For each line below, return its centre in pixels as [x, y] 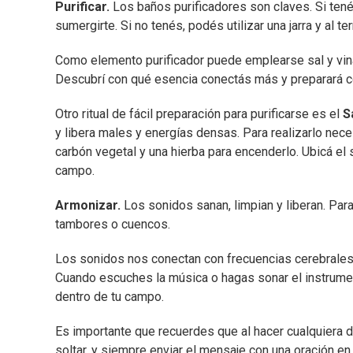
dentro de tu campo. [110, 297]
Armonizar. [88, 206]
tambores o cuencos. [113, 225]
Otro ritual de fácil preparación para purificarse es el [199, 114]
